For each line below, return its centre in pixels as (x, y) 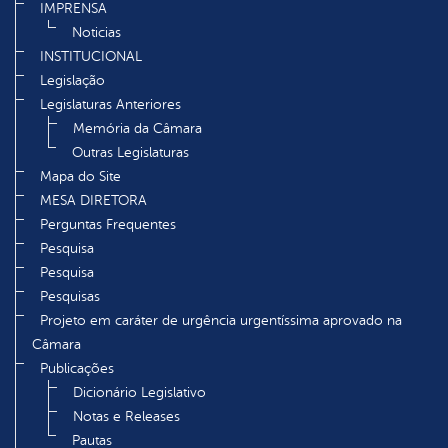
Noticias (96, 32)
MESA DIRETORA (93, 200)
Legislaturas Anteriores (110, 104)
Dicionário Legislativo (139, 392)
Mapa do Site (80, 176)
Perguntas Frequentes (108, 224)
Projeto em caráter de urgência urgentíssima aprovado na (221, 320)
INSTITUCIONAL (91, 56)
